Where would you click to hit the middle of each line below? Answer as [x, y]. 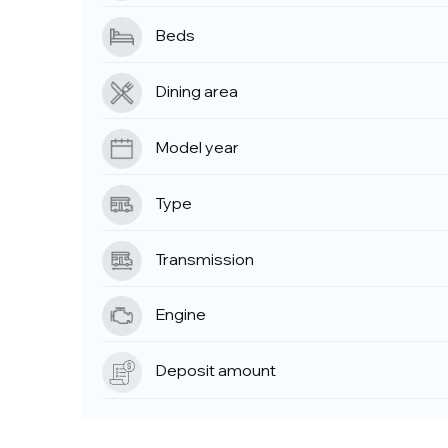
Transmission [204, 258]
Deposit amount [215, 370]
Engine [180, 314]
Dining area [196, 91]
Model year [197, 147]
